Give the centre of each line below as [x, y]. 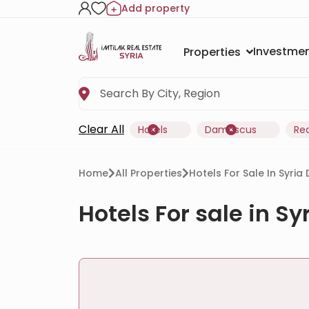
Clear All [101, 129]
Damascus [231, 129]
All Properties [149, 173]
